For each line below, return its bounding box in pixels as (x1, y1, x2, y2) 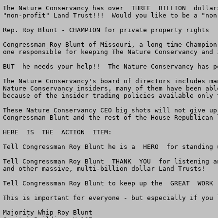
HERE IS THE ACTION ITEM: (3, 128, 112, 136)
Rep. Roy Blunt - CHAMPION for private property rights (3, 26, 209, 34)
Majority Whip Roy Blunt (3, 209, 92, 216)
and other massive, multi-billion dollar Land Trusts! (3, 165, 205, 172)
